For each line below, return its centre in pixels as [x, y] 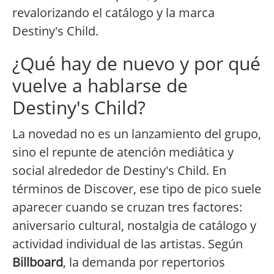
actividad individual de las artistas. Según [128, 244]
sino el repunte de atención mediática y [123, 152]
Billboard [38, 262]
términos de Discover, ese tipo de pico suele [137, 189]
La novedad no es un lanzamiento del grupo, [137, 134]
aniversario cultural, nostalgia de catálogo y [134, 226]
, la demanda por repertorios [144, 262]
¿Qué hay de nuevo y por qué [136, 64]
